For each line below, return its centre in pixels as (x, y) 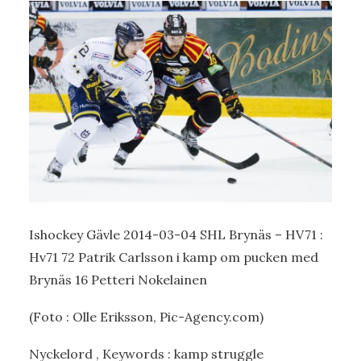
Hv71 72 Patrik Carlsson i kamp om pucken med (174, 257)
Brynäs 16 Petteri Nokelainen (118, 280)
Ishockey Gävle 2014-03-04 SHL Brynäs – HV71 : (176, 235)
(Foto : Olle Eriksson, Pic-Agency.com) (146, 317)
